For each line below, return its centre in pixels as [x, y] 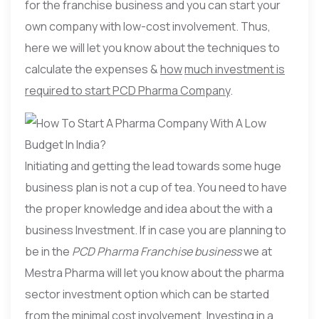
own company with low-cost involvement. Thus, [148, 26]
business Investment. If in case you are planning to [156, 230]
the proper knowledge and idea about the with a [149, 208]
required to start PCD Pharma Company [127, 90]
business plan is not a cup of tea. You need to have [156, 187]
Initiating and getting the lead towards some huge [153, 166]
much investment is [235, 69]
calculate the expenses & [93, 69]
